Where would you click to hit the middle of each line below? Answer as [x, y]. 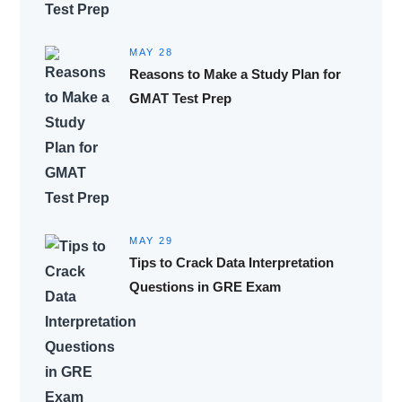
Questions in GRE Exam [205, 286]
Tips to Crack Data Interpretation [231, 262]
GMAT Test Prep [180, 98]
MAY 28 [151, 52]
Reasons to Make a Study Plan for [235, 74]
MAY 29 [151, 240]
